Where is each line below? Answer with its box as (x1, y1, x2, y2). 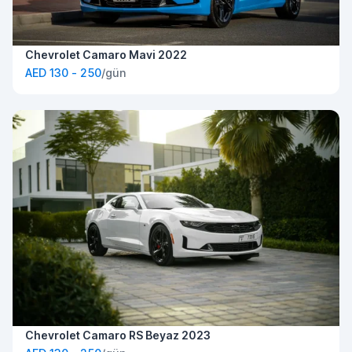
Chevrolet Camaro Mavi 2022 (25, 48, 187, 62)
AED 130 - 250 (25, 66, 101, 80)
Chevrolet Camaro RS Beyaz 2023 (25, 328, 211, 342)
